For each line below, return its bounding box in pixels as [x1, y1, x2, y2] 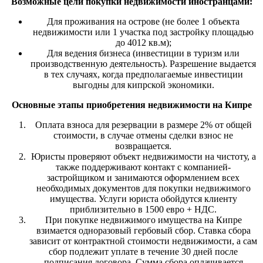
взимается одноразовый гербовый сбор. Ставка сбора [36, 225, 251, 235]
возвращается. [115, 140, 171, 151]
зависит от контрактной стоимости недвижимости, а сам [29, 235, 257, 246]
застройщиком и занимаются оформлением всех [47, 172, 240, 183]
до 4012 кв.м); [115, 37, 171, 48]
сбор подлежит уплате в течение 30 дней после [49, 246, 238, 257]
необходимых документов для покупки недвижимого [36, 183, 251, 193]
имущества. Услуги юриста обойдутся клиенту [49, 193, 237, 204]
